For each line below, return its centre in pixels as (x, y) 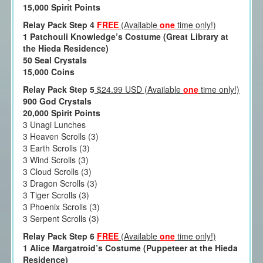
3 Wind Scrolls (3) (55, 159)
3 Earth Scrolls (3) (56, 148)
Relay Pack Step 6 (60, 236)
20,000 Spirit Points (61, 112)
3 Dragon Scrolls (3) (60, 183)
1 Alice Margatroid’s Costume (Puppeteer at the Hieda (130, 247)
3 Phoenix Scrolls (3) (61, 206)
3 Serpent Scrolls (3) (61, 218)
